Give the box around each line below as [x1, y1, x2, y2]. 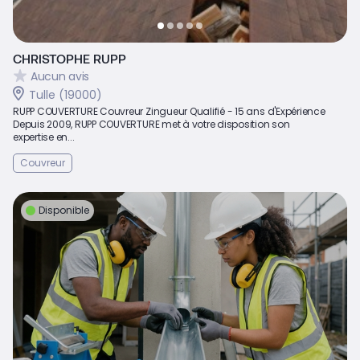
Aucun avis [31, 68, 90, 85]
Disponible [39, 202, 89, 217]
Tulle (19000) [29, 86, 102, 103]
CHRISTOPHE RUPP [13, 50, 126, 66]
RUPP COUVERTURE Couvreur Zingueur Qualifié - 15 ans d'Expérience [13, 104, 325, 118]
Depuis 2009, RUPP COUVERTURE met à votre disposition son [13, 117, 290, 131]
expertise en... [13, 129, 75, 144]
